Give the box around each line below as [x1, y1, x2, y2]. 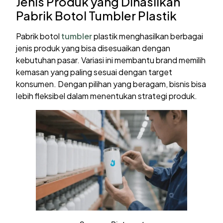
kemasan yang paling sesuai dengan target [16, 66, 173, 77]
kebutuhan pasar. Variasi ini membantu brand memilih [16, 54, 206, 65]
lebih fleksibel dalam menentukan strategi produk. [16, 90, 198, 101]
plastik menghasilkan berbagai [92, 30, 204, 41]
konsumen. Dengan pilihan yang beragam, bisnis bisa [16, 78, 207, 89]
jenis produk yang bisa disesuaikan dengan [16, 42, 171, 53]
